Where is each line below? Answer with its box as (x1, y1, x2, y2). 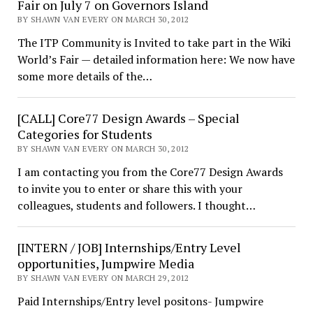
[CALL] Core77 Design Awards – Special (17, 110, 240, 126)
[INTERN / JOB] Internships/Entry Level (17, 239, 241, 256)
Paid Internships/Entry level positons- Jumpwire (17, 293, 263, 309)
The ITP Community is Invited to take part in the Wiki (17, 35, 291, 50)
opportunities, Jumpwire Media (17, 255, 194, 272)
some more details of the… (17, 68, 152, 84)
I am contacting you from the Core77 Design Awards (17, 164, 283, 180)
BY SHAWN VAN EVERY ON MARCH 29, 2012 (17, 272, 189, 283)
